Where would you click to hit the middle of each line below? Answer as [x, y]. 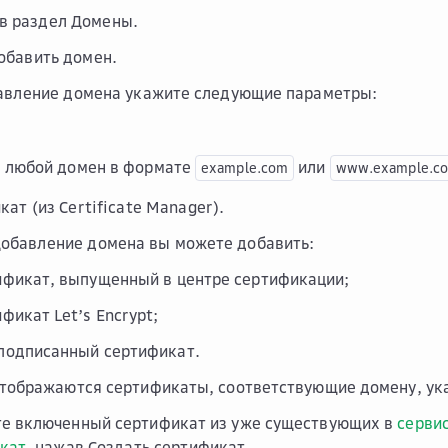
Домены [101, 21]
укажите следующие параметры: [249, 93]
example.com [245, 167]
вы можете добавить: [230, 243]
